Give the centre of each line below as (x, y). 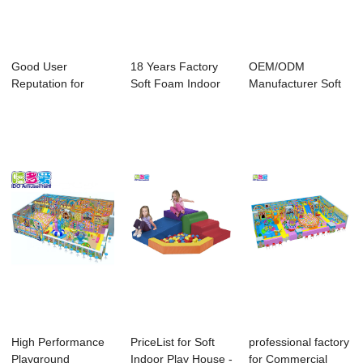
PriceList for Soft (172, 342)
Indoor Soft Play (53, 101)
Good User (40, 67)
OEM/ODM (277, 67)
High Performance (58, 342)
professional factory (299, 342)
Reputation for (48, 84)
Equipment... (282, 118)
